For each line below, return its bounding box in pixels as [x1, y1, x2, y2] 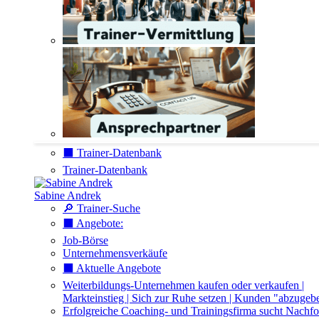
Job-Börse [63, 234, 108, 247]
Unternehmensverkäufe [63, 247, 167, 260]
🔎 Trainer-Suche [63, 202, 140, 215]
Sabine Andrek [34, 189, 101, 202]
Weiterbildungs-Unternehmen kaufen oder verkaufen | [63, 279, 304, 292]
